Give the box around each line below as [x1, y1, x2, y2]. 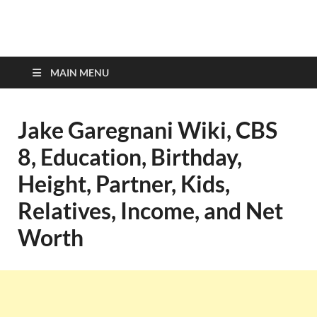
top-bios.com [28, 31, 193, 66]
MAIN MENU [50, 67, 109, 79]
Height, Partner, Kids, [18, 170, 230, 197]
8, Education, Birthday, [18, 143, 242, 171]
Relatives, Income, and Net [18, 197, 283, 224]
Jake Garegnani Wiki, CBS [18, 116, 277, 144]
